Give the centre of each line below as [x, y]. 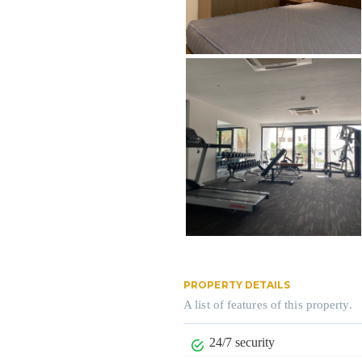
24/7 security [242, 342]
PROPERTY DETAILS [237, 284]
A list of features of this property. [268, 304]
